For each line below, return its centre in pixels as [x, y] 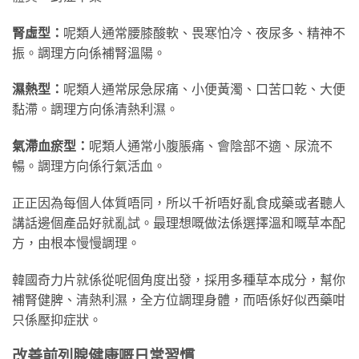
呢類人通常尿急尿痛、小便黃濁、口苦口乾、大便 [204, 90]
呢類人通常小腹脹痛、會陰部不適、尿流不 [211, 147]
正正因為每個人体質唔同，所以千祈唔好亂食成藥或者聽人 [179, 204]
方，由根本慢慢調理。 [76, 244]
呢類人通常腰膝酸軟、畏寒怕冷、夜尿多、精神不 [204, 33]
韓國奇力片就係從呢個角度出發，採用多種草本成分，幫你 [179, 280]
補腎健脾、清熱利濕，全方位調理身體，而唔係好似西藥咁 [179, 300]
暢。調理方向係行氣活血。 [89, 167]
